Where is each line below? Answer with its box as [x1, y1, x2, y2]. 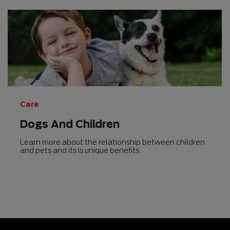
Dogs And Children [20, 117, 120, 130]
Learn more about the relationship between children [20, 137, 205, 146]
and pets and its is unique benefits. [20, 145, 142, 155]
